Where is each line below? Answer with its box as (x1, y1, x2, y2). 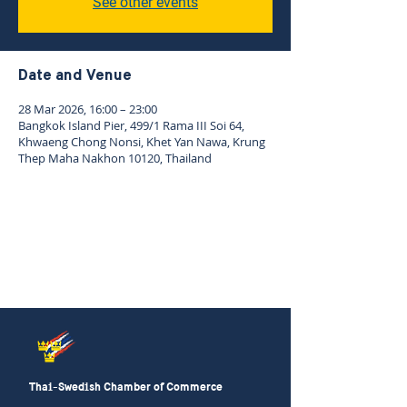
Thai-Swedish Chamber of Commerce (29, 382, 223, 393)
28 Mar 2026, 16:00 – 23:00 (18, 101, 157, 117)
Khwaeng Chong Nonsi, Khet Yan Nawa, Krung (18, 134, 265, 150)
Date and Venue (18, 67, 132, 84)
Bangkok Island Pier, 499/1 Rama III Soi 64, (18, 117, 244, 134)
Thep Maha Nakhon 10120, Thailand (18, 150, 212, 166)
